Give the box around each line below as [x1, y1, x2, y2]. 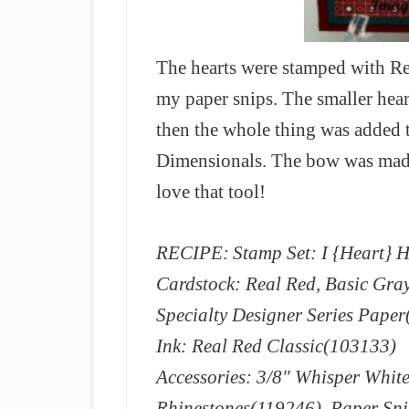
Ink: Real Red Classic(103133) [156, 335, 396, 356]
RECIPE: [156, 242, 229, 263]
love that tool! [156, 181, 266, 202]
